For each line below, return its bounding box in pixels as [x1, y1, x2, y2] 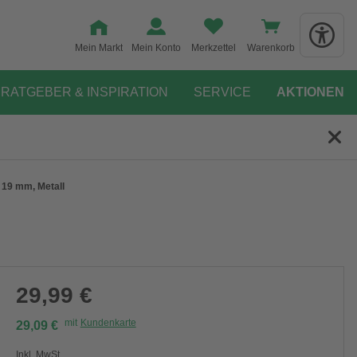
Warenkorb [247, 42, 295, 53]
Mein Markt [75, 42, 123, 53]
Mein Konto [131, 42, 181, 53]
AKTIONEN [277, 85, 344, 99]
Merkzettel [191, 42, 236, 53]
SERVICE [194, 85, 251, 99]
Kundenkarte [80, 317, 136, 328]
